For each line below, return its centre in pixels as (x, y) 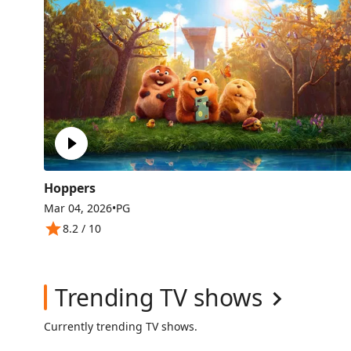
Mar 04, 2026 (78, 208)
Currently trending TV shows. (121, 326)
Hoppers (70, 188)
